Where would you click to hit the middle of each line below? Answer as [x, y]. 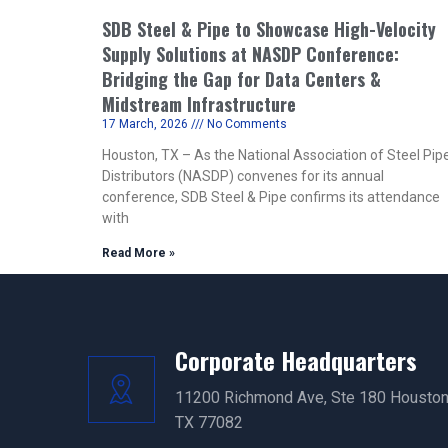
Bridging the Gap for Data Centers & [241, 79]
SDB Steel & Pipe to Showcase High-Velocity [269, 29]
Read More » [138, 253]
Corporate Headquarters [295, 360]
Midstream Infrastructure [199, 104]
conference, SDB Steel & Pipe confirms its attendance [271, 197]
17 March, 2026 [146, 124]
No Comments [245, 124]
